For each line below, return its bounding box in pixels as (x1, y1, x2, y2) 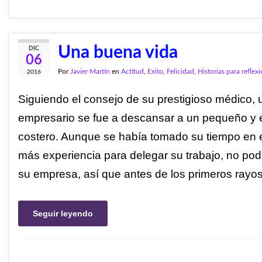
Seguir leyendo (33, 208, 93, 218)
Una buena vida (58, 44, 178, 61)
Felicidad (167, 68, 194, 75)
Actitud (121, 68, 144, 75)
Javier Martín (70, 68, 110, 75)
